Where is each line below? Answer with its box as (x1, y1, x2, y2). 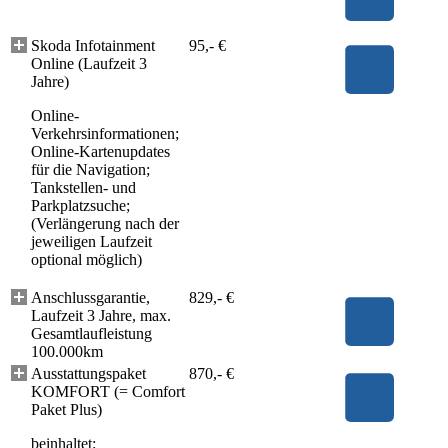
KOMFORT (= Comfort (31, 382, 185, 400)
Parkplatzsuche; (31, 196, 130, 214)
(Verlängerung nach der (31, 214, 179, 232)
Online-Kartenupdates (31, 142, 170, 160)
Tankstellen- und (31, 178, 136, 196)
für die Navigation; (31, 160, 150, 178)
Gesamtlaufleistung (31, 324, 152, 342)
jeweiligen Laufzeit (31, 232, 152, 250)
